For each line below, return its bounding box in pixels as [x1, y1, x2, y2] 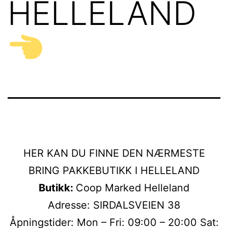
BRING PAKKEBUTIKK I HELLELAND [28, 164, 199, 177]
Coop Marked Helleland [76, 181, 189, 194]
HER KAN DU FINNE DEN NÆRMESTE [23, 147, 205, 159]
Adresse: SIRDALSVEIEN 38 [48, 198, 180, 211]
